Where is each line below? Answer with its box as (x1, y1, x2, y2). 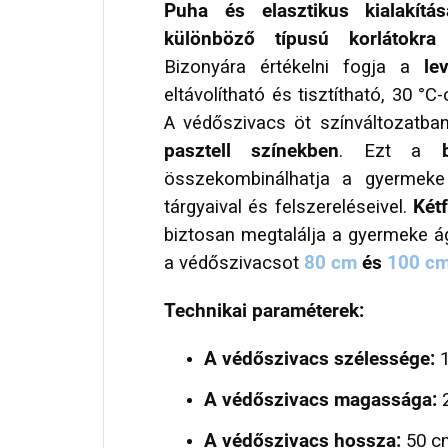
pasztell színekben (164, 140, 340, 163)
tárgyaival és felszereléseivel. (164, 196, 414, 219)
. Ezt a (339, 140, 442, 163)
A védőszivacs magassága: (204, 389, 437, 412)
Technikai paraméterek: (164, 300, 364, 323)
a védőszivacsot (164, 252, 304, 275)
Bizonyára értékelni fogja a (164, 56, 424, 79)
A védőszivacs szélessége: (204, 348, 435, 371)
